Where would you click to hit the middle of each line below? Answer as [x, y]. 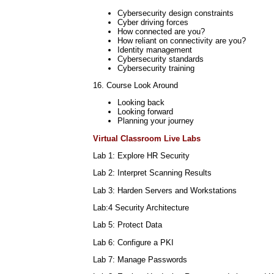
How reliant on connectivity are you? [182, 40]
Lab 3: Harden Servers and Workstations [165, 190]
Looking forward [145, 112]
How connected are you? [161, 31]
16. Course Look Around [135, 85]
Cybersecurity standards [161, 59]
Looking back [141, 103]
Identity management [155, 50]
